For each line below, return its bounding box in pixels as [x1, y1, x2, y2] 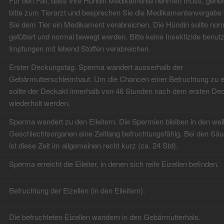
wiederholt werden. [8, 97, 70, 108]
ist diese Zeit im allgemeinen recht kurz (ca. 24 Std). [8, 140, 178, 151]
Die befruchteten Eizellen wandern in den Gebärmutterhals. [8, 211, 200, 222]
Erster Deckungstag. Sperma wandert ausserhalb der [8, 61, 183, 72]
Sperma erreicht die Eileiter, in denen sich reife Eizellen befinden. [8, 158, 219, 169]
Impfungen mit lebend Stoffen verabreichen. [8, 43, 150, 54]
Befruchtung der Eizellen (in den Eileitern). [8, 185, 145, 196]
